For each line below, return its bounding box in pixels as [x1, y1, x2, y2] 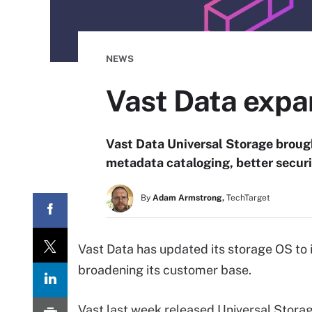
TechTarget [226, 193, 270, 203]
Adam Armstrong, [153, 193, 224, 203]
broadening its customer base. [78, 263, 251, 277]
